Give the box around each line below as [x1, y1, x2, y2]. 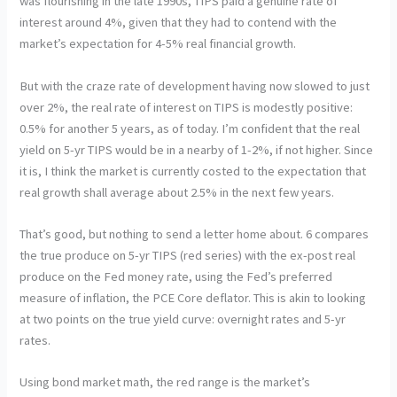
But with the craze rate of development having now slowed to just [19, 77, 370, 94]
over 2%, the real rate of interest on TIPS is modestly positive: [19, 98, 354, 115]
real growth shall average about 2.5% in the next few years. [19, 183, 335, 200]
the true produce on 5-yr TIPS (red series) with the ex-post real [19, 247, 356, 264]
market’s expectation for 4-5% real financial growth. [19, 35, 297, 52]
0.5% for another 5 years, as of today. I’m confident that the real [19, 120, 361, 136]
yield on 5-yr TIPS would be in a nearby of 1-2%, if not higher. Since [19, 141, 374, 158]
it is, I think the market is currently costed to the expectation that [19, 162, 367, 179]
